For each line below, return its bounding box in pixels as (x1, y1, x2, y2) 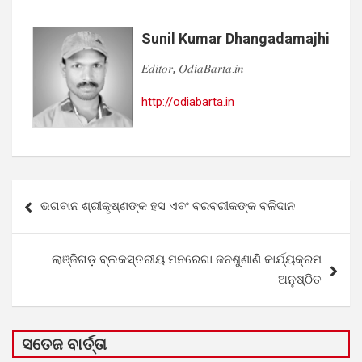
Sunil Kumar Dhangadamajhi (141, 29, 330, 47)
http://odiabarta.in (141, 94, 234, 109)
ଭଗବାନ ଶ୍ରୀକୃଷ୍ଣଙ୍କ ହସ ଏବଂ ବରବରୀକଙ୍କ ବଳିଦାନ (40, 198, 295, 213)
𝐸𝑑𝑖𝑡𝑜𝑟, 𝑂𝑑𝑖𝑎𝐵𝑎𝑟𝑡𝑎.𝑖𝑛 (141, 61, 244, 76)
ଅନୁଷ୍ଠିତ (278, 271, 322, 287)
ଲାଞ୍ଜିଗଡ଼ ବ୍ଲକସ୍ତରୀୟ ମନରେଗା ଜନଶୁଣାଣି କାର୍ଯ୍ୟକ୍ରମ (52, 251, 322, 267)
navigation (11, 205, 106, 229)
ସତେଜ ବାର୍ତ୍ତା (22, 334, 107, 354)
